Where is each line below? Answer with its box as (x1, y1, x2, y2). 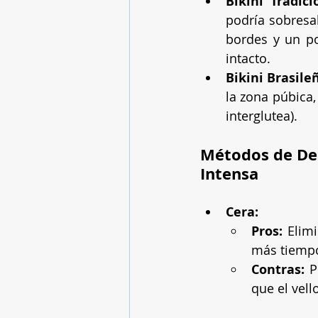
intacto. (226, 49, 270, 67)
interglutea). (226, 106, 297, 124)
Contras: (251, 260, 305, 278)
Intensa (200, 162, 258, 185)
